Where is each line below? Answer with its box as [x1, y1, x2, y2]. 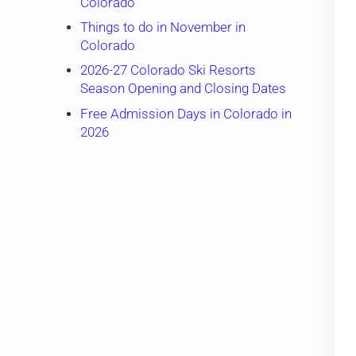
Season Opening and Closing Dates [80, 81, 287, 97]
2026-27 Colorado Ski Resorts [80, 63, 257, 79]
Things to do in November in [80, 20, 246, 36]
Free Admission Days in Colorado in [80, 106, 292, 122]
